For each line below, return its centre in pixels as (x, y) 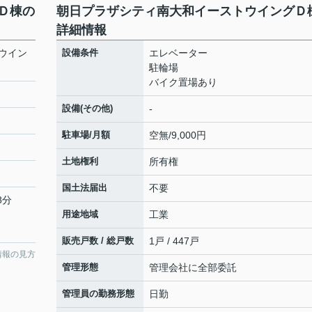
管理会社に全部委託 (193, 267)
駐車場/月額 (86, 135)
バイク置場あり (183, 82)
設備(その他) (87, 108)
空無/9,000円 (178, 135)
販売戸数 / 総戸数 (98, 241)
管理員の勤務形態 (98, 294)
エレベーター (178, 53)
